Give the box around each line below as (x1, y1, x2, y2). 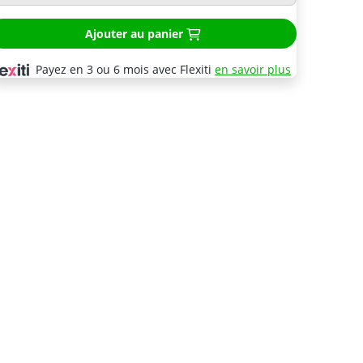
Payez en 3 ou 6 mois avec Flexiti (36, 61, 215, 77)
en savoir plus (215, 61, 291, 77)
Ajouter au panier (84, 25, 183, 41)
